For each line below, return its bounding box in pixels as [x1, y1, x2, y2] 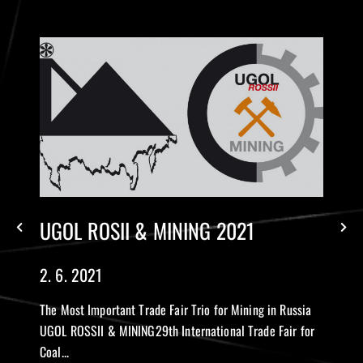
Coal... [40, 341, 69, 361]
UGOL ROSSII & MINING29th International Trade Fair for [40, 320, 314, 340]
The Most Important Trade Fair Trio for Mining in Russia [40, 299, 312, 319]
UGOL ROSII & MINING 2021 [40, 214, 255, 246]
